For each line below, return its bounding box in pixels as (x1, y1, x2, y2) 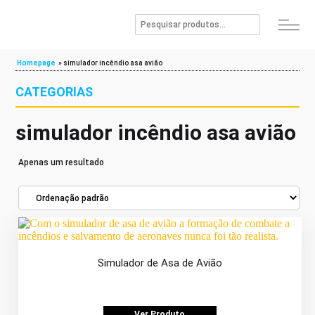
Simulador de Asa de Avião (97, 257, 222, 269)
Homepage (17, 59, 56, 67)
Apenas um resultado (18, 157, 105, 167)
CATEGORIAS (15, 84, 94, 99)
